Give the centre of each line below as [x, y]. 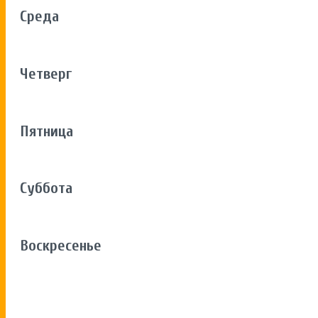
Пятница [46, 131]
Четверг [46, 73]
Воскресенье [61, 245]
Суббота [46, 188]
